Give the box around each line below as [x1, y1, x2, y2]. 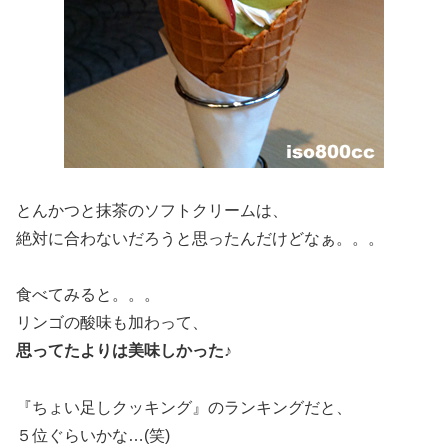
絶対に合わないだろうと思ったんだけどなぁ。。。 [16, 229, 384, 247]
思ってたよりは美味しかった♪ [16, 342, 232, 360]
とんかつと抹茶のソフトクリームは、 [16, 201, 288, 219]
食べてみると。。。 [16, 286, 160, 304]
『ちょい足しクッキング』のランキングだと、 [16, 399, 352, 417]
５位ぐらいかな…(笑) [16, 427, 170, 445]
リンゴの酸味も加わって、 [16, 314, 208, 332]
